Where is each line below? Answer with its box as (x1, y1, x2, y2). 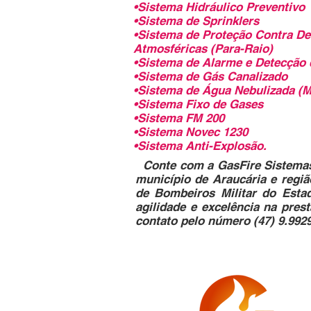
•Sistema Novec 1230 (133, 125, 248, 139)
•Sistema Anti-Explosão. (133, 139, 267, 153)
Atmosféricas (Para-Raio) (133, 42, 273, 56)
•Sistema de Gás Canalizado (133, 69, 291, 83)
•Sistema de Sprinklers (133, 14, 259, 28)
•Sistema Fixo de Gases (133, 97, 263, 111)
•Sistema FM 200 (133, 111, 224, 125)
